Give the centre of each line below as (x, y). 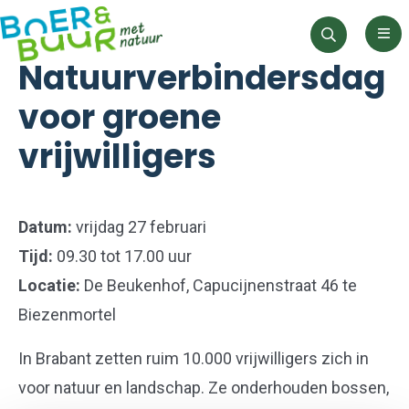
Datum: (45, 227)
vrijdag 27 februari (139, 227)
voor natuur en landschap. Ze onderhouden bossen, (204, 388)
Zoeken (351, 43)
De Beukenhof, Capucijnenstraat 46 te (219, 285)
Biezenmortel (67, 315)
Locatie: (49, 285)
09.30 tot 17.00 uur (122, 256)
